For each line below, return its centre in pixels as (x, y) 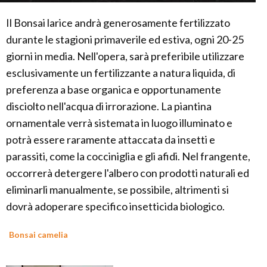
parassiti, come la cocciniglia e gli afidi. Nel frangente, (128, 156)
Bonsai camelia (38, 235)
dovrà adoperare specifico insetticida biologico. (115, 207)
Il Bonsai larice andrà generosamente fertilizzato (118, 23)
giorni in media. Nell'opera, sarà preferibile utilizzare (125, 56)
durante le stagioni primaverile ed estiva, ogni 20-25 (125, 40)
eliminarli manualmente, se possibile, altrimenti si (117, 190)
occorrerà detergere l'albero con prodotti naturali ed (128, 173)
